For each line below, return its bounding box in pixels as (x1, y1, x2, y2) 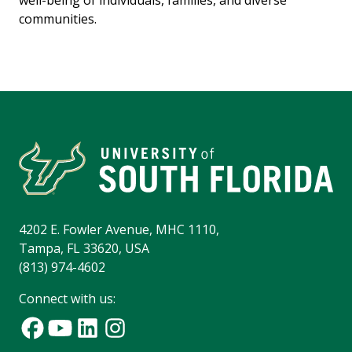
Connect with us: (19, 290, 115, 308)
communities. (19, 10, 97, 28)
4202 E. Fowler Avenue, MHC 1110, (19, 221, 219, 239)
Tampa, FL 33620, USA (19, 240, 149, 258)
